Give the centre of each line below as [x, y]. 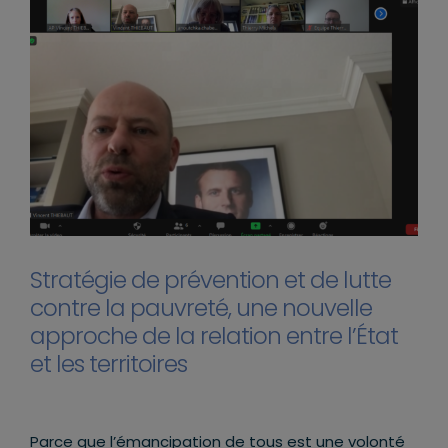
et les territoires [108, 364]
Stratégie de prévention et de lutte [210, 280]
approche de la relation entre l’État [214, 336]
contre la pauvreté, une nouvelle [201, 308]
